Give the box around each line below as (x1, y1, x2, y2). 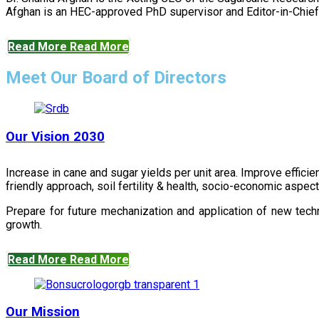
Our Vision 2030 (6, 128, 105, 145)
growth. (6, 217, 42, 231)
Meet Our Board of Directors (6, 68, 226, 88)
